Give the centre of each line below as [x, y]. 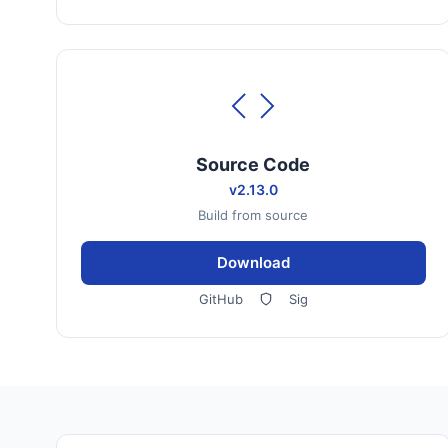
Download [253, 262]
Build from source [253, 215]
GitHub [220, 299]
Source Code [253, 164]
